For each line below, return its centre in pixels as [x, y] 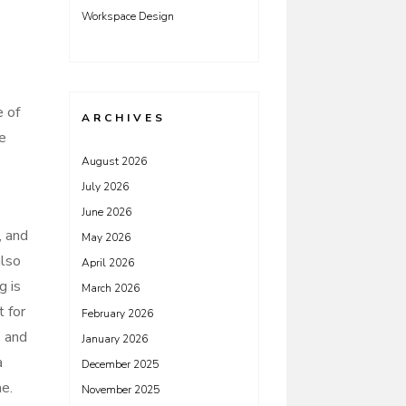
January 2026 [115, 339]
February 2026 [117, 314]
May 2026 [106, 237]
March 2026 [111, 288]
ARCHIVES [124, 118]
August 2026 [114, 161]
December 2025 [120, 364]
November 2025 [121, 390]
